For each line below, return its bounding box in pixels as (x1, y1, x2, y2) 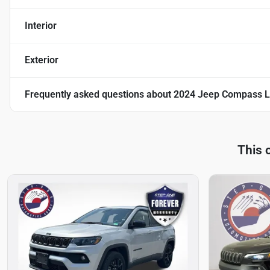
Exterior (25, 54, 58, 66)
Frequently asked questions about (25, 89, 174, 101)
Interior (25, 20, 57, 32)
